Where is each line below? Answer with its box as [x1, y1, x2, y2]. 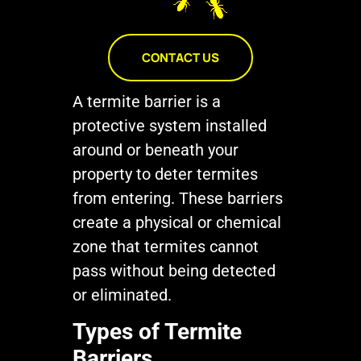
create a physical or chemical [73, 212, 281, 232]
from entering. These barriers [73, 188, 283, 208]
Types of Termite [73, 318, 242, 345]
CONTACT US [142, 48, 219, 66]
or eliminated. [73, 284, 172, 305]
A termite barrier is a [73, 91, 221, 111]
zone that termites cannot [73, 236, 259, 256]
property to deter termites [73, 164, 258, 184]
